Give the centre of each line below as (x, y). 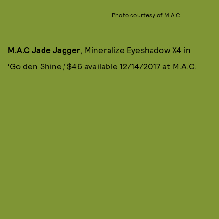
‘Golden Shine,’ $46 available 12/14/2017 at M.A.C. (102, 66)
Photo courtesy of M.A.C (146, 15)
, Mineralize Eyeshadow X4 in (136, 50)
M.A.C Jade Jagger (44, 50)
